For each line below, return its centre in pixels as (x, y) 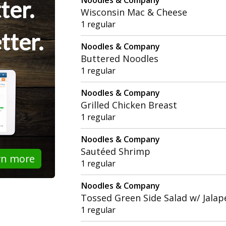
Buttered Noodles (120, 58)
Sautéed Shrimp (116, 151)
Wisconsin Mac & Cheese (134, 12)
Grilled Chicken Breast (129, 105)
